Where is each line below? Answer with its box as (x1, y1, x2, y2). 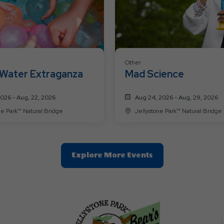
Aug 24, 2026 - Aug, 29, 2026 (135, 93, 218, 101)
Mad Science (125, 67, 184, 80)
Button (152, 210, 179, 219)
